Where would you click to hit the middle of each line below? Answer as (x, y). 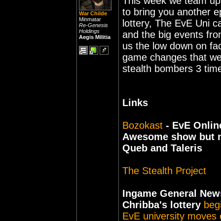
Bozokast (143, 125)
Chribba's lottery (162, 205)
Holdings (89, 31)
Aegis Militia (95, 37)
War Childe (93, 13)
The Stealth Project (164, 171)
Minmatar (90, 19)
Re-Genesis (93, 25)
